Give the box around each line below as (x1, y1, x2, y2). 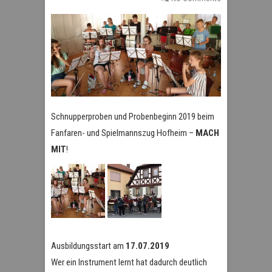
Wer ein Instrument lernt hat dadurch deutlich (51, 257, 207, 268)
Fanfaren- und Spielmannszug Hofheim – (51, 127, 195, 139)
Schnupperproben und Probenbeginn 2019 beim (51, 111, 214, 123)
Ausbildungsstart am (51, 240, 126, 252)
